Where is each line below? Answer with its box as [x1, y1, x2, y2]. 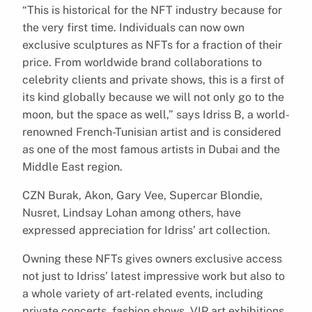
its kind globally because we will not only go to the [22, 90, 284, 104]
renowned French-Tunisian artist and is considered [22, 125, 281, 139]
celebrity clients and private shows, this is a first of [22, 72, 284, 86]
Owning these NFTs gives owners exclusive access [22, 251, 282, 265]
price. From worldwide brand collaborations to [22, 55, 262, 69]
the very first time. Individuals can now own [22, 20, 244, 34]
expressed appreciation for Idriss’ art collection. [22, 223, 273, 237]
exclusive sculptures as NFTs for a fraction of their [22, 38, 282, 52]
